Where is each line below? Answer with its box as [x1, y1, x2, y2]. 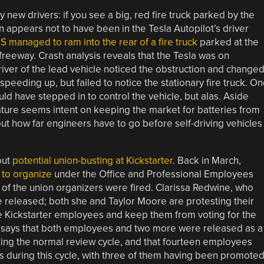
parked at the [197, 35, 259, 48]
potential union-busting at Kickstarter [12, 154, 173, 167]
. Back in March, [172, 154, 241, 167]
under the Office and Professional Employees [51, 167, 253, 180]
